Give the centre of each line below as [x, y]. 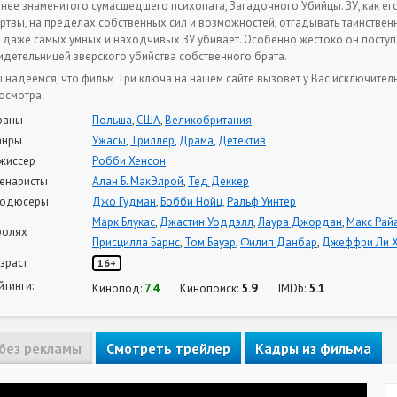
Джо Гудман [124, 201]
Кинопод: [118, 288]
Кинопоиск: [210, 288]
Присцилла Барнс [136, 242]
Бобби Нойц [191, 201]
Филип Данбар [279, 242]
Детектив [242, 140]
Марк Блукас [124, 222]
